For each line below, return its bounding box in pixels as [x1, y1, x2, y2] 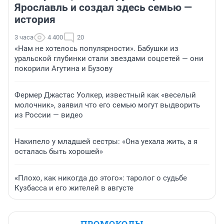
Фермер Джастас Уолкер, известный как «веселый [14, 90, 196, 100]
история [14, 13, 55, 26]
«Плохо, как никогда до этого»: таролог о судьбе [14, 173, 187, 183]
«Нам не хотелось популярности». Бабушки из [14, 44, 178, 53]
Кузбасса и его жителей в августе [14, 183, 133, 193]
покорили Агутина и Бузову [14, 64, 112, 73]
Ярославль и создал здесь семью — [14, 1, 192, 14]
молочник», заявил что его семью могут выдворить [14, 100, 200, 110]
